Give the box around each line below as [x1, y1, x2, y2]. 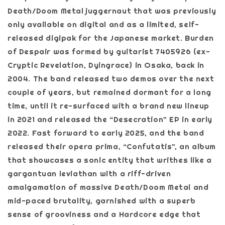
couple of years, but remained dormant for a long [8, 87, 211, 97]
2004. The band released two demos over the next [8, 73, 214, 83]
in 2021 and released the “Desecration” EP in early [8, 114, 213, 124]
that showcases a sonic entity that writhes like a [8, 155, 212, 165]
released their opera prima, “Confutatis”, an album [8, 141, 216, 151]
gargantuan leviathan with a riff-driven [8, 168, 171, 178]
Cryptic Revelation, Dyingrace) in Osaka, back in [8, 60, 204, 70]
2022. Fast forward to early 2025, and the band [8, 128, 204, 138]
